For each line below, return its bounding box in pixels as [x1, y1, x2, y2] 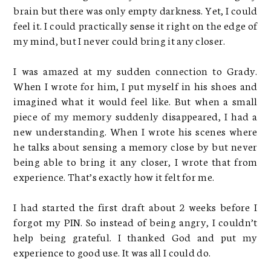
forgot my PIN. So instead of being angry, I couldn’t [13, 214, 258, 229]
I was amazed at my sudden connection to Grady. [13, 62, 258, 77]
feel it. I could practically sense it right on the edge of [13, 17, 258, 32]
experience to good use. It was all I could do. [13, 244, 211, 259]
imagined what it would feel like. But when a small [13, 93, 258, 108]
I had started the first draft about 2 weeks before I [13, 198, 258, 214]
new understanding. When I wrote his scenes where [13, 123, 258, 138]
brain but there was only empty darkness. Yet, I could [13, 2, 258, 17]
